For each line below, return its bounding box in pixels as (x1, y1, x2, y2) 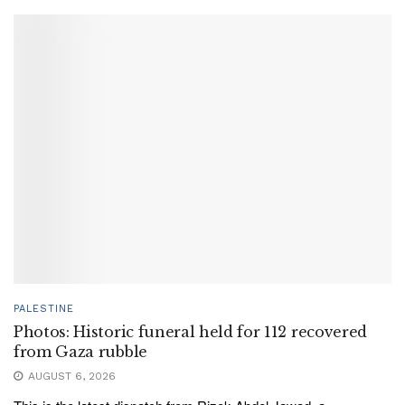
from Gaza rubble (14, 343, 147, 362)
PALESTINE (14, 303, 74, 316)
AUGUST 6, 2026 (24, 370, 116, 383)
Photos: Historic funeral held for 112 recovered (14, 323, 367, 342)
